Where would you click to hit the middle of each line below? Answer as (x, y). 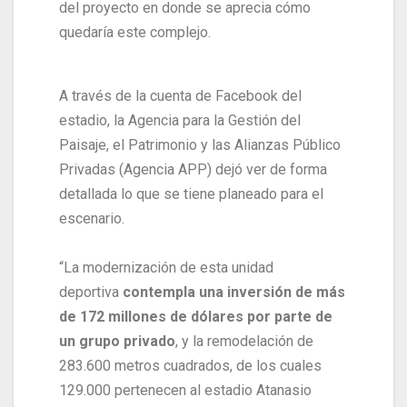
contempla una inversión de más (234, 292)
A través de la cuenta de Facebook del (180, 95)
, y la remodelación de (244, 341)
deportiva (91, 292)
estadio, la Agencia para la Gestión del (180, 120)
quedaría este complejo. (135, 32)
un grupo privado (117, 341)
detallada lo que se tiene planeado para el (191, 194)
